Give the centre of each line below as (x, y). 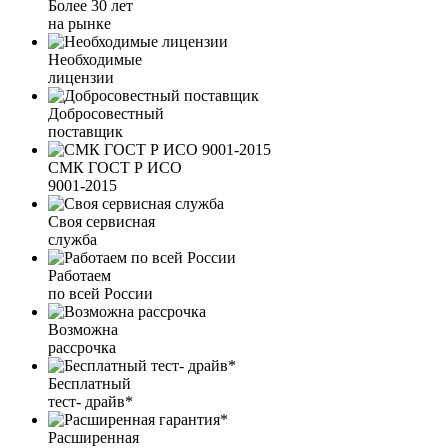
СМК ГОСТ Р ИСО (115, 168)
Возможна (83, 330)
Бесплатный (89, 384)
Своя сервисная (101, 222)
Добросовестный (106, 114)
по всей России (100, 294)
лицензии (81, 78)
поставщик (85, 132)
